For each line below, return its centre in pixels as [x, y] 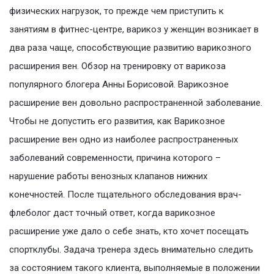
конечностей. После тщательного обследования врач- [125, 195]
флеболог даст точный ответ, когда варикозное [112, 213]
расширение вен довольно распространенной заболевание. [136, 103]
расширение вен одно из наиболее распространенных [124, 140]
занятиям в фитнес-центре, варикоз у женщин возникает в [134, 30]
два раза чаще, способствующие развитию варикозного [130, 48]
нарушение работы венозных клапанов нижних [108, 176]
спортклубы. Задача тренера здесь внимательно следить [131, 250]
